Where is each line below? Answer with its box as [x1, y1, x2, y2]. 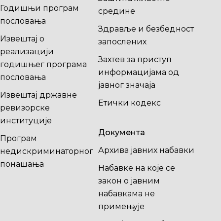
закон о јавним [98, 176, 160, 185]
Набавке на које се [98, 163, 175, 173]
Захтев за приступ [98, 55, 172, 64]
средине [98, 6, 135, 16]
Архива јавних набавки [98, 146, 194, 155]
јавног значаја [98, 80, 155, 90]
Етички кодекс [98, 98, 161, 108]
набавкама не [98, 189, 155, 198]
